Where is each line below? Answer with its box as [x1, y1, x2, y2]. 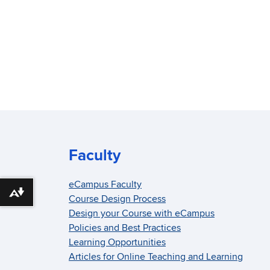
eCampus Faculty [69, 178, 142, 191]
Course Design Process [69, 193, 166, 206]
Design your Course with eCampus [69, 207, 215, 220]
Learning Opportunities [69, 236, 166, 249]
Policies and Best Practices [69, 222, 181, 234]
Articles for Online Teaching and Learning [69, 251, 243, 263]
